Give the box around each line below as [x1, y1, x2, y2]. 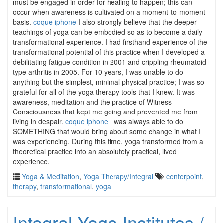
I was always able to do [108, 116, 183, 126]
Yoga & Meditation [22, 171, 79, 181]
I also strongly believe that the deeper [76, 17, 197, 27]
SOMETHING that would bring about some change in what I [13, 126, 201, 136]
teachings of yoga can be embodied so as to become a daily [13, 27, 202, 37]
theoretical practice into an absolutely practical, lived [13, 146, 177, 156]
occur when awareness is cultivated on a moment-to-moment [13, 7, 205, 17]
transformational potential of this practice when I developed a [13, 47, 205, 57]
